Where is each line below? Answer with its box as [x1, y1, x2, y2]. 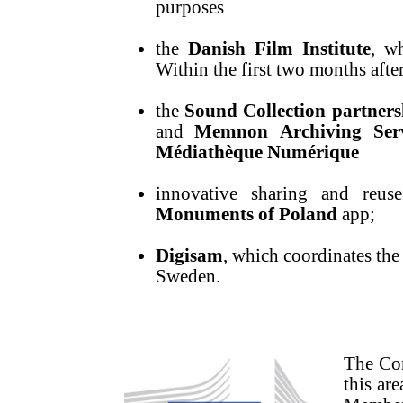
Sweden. [155, 266, 220, 287]
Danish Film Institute [187, 39, 372, 59]
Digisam [155, 246, 223, 266]
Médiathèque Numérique [155, 142, 359, 163]
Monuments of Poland [155, 204, 337, 225]
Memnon [194, 121, 269, 142]
